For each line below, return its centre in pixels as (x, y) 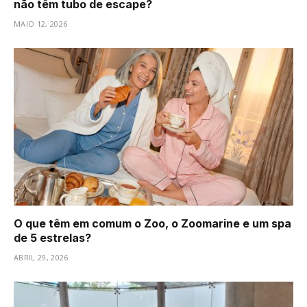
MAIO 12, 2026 (41, 24)
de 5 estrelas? (52, 237)
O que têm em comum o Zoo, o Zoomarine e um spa (152, 223)
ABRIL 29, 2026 (41, 257)
